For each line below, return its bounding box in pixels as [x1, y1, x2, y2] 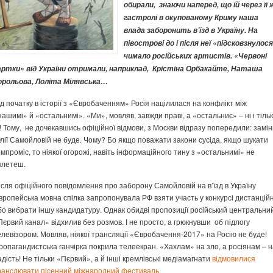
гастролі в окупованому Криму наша [124, 12, 258, 23]
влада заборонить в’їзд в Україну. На [124, 25, 258, 35]
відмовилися [212, 253, 255, 263]
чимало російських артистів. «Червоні [124, 51, 267, 61]
